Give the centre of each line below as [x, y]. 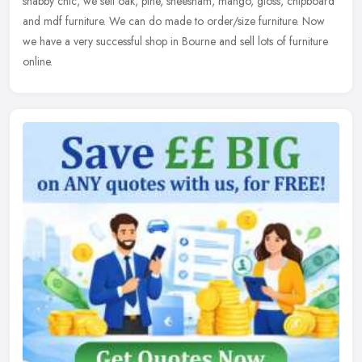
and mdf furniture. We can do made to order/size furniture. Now [174, 21]
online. [38, 62]
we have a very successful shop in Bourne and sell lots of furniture [175, 42]
